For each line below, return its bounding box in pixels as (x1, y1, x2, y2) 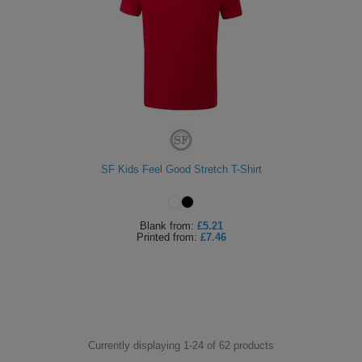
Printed (136, 230, 170, 243)
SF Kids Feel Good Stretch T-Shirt (100, 162, 262, 175)
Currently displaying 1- (88, 339, 192, 351)
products (230, 339, 274, 351)
